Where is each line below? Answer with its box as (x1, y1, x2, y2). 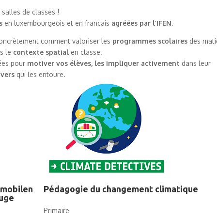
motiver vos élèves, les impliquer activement (27, 59, 182, 67)
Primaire (43, 206, 69, 215)
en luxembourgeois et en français (2, 18, 112, 27)
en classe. (69, 47, 103, 56)
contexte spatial (13, 47, 69, 56)
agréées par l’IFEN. (111, 18, 173, 27)
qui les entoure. (15, 70, 66, 78)
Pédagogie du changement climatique (43, 184, 198, 194)
